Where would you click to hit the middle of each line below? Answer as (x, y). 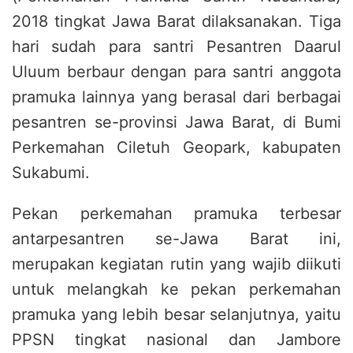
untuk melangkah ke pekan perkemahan (176, 289)
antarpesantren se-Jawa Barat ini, (176, 239)
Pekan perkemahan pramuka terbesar (176, 214)
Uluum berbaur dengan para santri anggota (176, 72)
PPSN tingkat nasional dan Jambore (176, 340)
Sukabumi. (51, 173)
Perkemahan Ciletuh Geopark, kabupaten (176, 147)
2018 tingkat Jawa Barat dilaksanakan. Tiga (176, 21)
